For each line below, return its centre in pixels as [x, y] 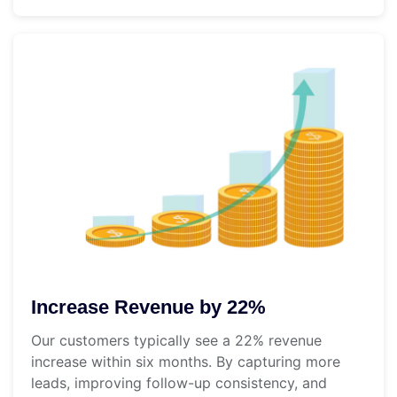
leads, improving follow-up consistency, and [179, 383]
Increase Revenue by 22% [148, 307]
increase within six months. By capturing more [186, 362]
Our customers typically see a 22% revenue [176, 341]
